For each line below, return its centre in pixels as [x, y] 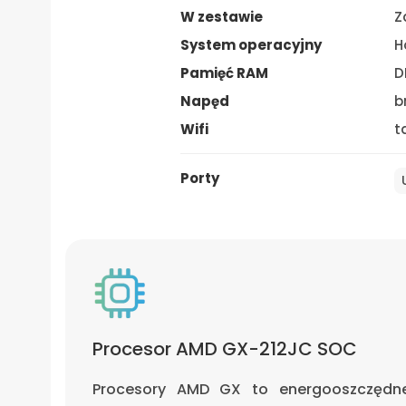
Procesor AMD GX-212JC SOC [225, 348]
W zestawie [221, 16]
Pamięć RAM [224, 72]
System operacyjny [251, 44]
